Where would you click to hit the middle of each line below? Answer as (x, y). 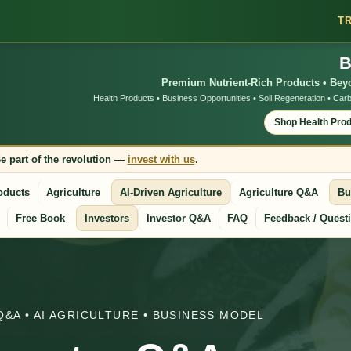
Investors (107, 218)
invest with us (161, 159)
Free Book (40, 218)
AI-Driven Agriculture (171, 192)
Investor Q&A (179, 218)
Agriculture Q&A (279, 192)
